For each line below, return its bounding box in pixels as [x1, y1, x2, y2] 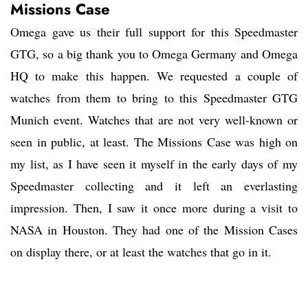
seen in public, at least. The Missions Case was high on [10, 133, 298, 151]
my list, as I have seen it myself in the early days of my [10, 155, 298, 173]
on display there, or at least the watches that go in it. [10, 243, 272, 261]
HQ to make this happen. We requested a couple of [10, 67, 298, 85]
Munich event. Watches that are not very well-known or [10, 111, 298, 129]
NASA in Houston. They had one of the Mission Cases [10, 221, 298, 239]
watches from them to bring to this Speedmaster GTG [10, 89, 298, 107]
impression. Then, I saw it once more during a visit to [10, 199, 298, 217]
